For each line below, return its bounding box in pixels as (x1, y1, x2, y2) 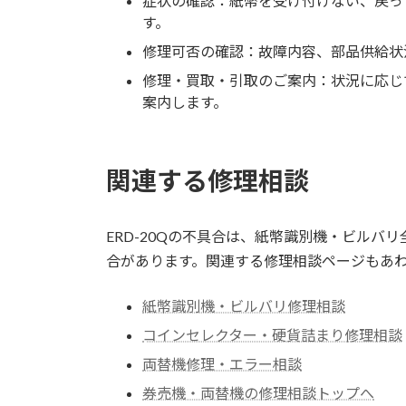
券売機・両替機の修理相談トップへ (142, 383, 374, 401)
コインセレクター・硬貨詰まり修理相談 (142, 325, 402, 343)
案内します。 (142, 92, 227, 111)
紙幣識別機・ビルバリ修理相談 (142, 296, 345, 314)
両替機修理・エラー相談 (142, 354, 302, 372)
